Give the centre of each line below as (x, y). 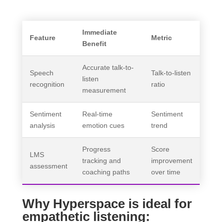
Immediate (99, 32)
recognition (47, 84)
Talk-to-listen (171, 73)
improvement (171, 160)
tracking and (101, 160)
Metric (161, 37)
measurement (104, 90)
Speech (41, 73)
